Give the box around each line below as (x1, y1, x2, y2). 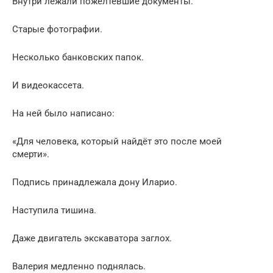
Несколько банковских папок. (12, 51, 144, 63)
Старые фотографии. (12, 23, 102, 35)
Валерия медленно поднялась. (12, 260, 146, 272)
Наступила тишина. (12, 204, 96, 216)
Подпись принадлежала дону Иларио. (12, 176, 177, 188)
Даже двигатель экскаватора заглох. (12, 232, 172, 244)
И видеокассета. (12, 79, 84, 91)
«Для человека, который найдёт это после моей (12, 135, 222, 147)
